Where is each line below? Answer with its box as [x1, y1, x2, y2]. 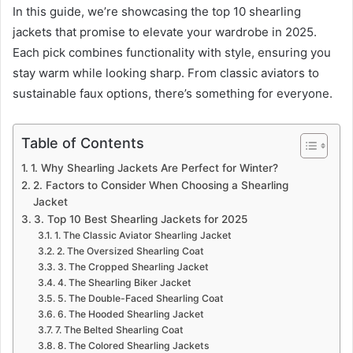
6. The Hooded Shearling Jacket [57, 307, 204, 320]
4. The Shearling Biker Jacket [57, 276, 191, 288]
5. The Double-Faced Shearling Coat [57, 292, 224, 304]
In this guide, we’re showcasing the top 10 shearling [13, 3, 301, 19]
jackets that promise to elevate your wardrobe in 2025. [13, 24, 317, 39]
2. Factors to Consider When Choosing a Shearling [32, 178, 288, 191]
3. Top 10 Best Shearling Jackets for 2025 [33, 212, 247, 225]
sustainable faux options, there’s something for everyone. [13, 85, 333, 101]
